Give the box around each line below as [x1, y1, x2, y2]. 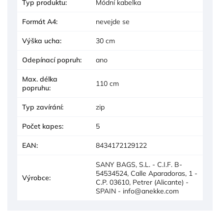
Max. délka [22, 75, 57, 84]
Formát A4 [22, 17, 56, 27]
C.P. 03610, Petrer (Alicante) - [96, 178, 189, 187]
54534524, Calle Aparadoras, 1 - [96, 169, 197, 178]
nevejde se [96, 17, 130, 27]
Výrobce [22, 173, 49, 183]
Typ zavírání [22, 103, 62, 112]
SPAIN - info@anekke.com [96, 187, 179, 196]
